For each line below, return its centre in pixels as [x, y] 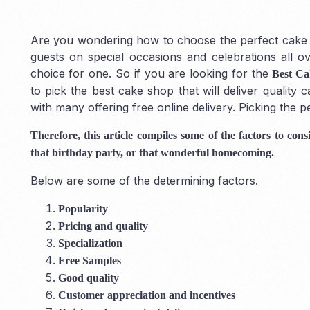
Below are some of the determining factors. [144, 180]
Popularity [83, 208]
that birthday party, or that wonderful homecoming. [152, 152]
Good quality [88, 277]
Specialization [90, 243]
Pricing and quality [103, 226]
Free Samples [89, 260]
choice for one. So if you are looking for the [151, 73]
